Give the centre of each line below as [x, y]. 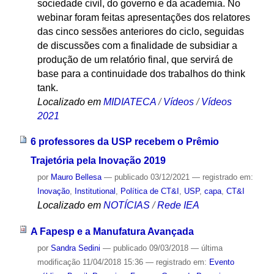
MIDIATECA [129, 102]
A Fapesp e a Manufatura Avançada [112, 232]
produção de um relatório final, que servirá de [135, 59]
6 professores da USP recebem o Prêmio [124, 142]
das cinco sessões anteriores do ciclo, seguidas [140, 31]
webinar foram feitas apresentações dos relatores [143, 17]
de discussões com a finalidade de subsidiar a [137, 45]
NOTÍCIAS [126, 206]
